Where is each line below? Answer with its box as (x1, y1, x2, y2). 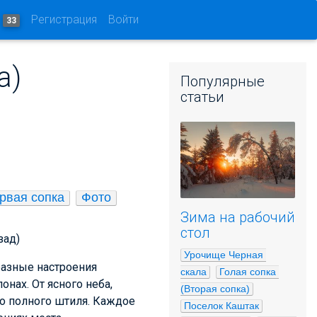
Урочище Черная (184, 249, 263, 260)
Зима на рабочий (180, 209, 295, 226)
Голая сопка (219, 266, 276, 277)
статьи (180, 88, 224, 105)
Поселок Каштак (184, 300, 259, 311)
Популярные (180, 73, 265, 90)
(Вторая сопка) (180, 283, 250, 294)
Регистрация (30, 13, 97, 26)
